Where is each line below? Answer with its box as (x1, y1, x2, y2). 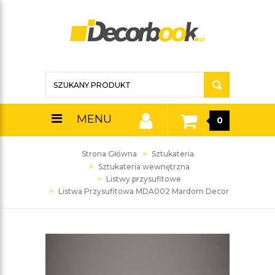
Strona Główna (81, 149, 137, 158)
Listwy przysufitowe (106, 174, 181, 184)
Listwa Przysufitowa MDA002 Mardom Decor (58, 187, 229, 196)
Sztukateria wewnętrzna (98, 162, 190, 171)
